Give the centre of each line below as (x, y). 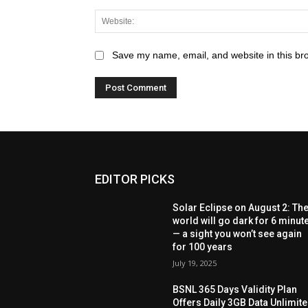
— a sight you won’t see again (238, 233)
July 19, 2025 (195, 263)
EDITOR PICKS (135, 179)
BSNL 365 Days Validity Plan (235, 289)
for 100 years (203, 246)
